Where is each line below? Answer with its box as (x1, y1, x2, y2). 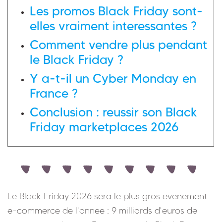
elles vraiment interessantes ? (30, 18, 197, 33)
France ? (30, 85, 78, 101)
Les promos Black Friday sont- (30, 3, 203, 18)
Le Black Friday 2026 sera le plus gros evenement (7, 190, 207, 202)
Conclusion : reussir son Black (30, 104, 197, 119)
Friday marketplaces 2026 (30, 119, 179, 134)
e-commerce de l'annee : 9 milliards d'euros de (7, 205, 197, 216)
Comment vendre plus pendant (30, 37, 207, 52)
